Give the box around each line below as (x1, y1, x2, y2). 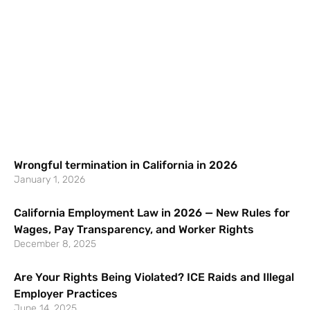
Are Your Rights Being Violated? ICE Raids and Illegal (14, 270, 294, 284)
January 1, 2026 (14, 173, 85, 185)
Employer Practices (14, 286, 118, 300)
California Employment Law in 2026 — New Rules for (14, 206, 290, 219)
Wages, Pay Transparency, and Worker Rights (14, 222, 254, 236)
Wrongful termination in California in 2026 (14, 158, 237, 172)
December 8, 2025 (14, 237, 96, 250)
